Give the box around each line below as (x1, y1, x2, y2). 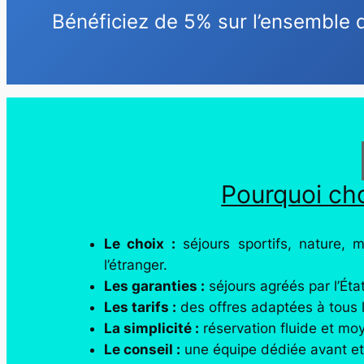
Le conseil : (104, 340, 180, 357)
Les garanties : (104, 277, 205, 294)
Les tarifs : (104, 298, 176, 315)
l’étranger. (104, 256, 167, 273)
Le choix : (104, 235, 175, 252)
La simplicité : (104, 319, 199, 336)
